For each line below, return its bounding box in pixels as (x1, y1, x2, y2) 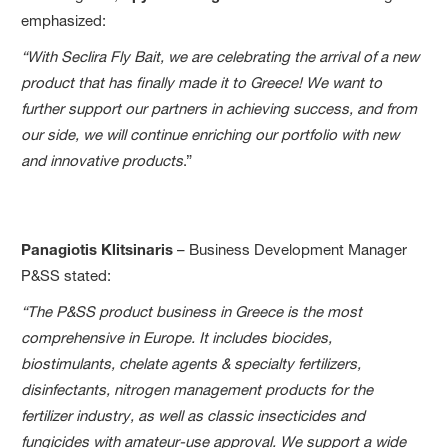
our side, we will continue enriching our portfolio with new (21, 125, 400, 145)
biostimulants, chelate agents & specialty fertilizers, (21, 354, 362, 374)
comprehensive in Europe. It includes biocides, (21, 328, 333, 348)
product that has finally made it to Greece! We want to (21, 73, 383, 93)
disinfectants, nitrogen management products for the (21, 380, 374, 400)
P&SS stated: (21, 266, 112, 286)
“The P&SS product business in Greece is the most (21, 302, 363, 322)
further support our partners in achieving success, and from (21, 99, 418, 119)
